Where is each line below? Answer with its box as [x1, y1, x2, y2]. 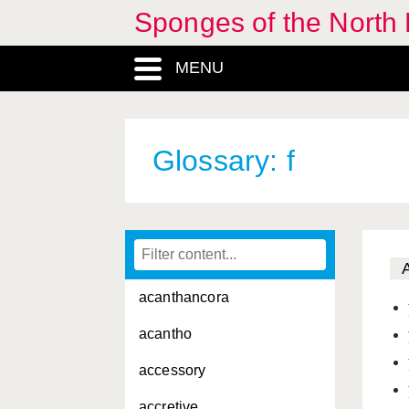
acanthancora [139, 289, 229, 305]
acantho [139, 326, 193, 341]
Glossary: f [152, 144, 295, 177]
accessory [139, 362, 206, 378]
